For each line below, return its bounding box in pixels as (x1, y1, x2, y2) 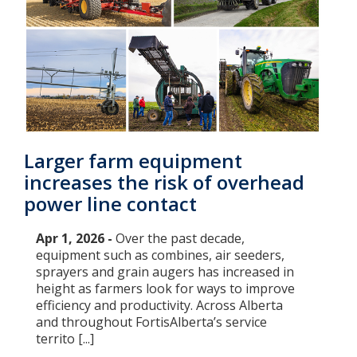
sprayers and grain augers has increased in (36, 263, 294, 281)
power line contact (24, 190, 197, 218)
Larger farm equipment (24, 147, 242, 175)
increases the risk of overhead (24, 169, 304, 196)
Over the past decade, (116, 229, 245, 248)
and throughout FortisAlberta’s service (36, 313, 267, 331)
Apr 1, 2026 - (36, 229, 116, 248)
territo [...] (36, 330, 94, 348)
